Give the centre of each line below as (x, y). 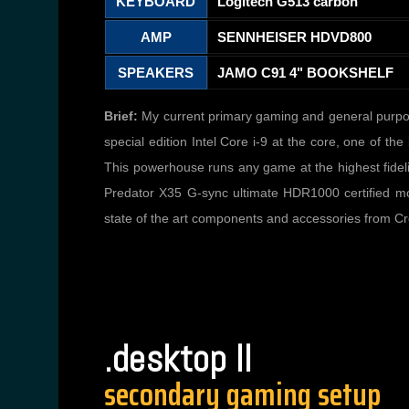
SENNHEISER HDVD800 (294, 37)
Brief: (121, 116)
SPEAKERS (156, 73)
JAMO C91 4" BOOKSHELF (305, 73)
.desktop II (178, 359)
